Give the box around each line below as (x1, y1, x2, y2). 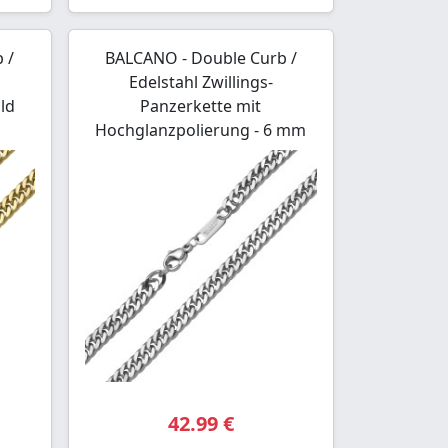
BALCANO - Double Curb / (104, 46, 297, 69)
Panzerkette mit (140, 94, 262, 117)
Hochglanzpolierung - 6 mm (95, 118, 307, 141)
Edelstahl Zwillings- (128, 70, 273, 93)
